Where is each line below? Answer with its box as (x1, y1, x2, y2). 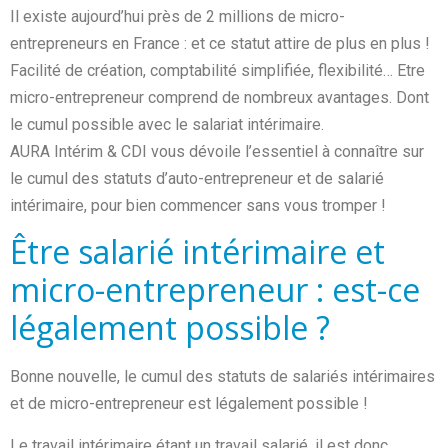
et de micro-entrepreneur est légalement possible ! (10, 394, 368, 414)
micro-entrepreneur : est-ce (10, 268, 420, 312)
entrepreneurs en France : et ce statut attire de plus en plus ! (10, 34, 430, 53)
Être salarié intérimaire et (10, 230, 385, 274)
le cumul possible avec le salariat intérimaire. (10, 115, 324, 134)
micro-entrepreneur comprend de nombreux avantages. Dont (10, 88, 429, 107)
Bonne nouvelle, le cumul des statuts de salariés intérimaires (10, 367, 435, 387)
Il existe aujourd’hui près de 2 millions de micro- (10, 7, 345, 26)
